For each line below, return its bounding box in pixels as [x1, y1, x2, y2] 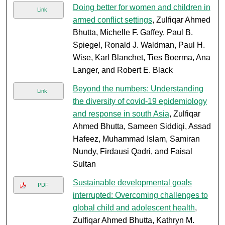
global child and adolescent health [72, 203, 195, 212]
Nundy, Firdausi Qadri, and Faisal [72, 147, 192, 156]
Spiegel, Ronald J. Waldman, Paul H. [72, 41, 205, 50]
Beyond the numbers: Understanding [72, 84, 203, 93]
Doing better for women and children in [72, 3, 210, 12]
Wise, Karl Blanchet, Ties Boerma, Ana [72, 53, 210, 62]
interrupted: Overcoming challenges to [72, 191, 208, 200]
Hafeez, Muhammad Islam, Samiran [72, 135, 200, 144]
